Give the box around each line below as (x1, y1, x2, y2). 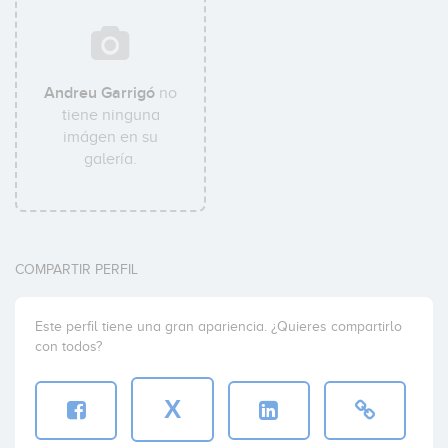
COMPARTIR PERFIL (15, 262, 138, 277)
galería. (84, 150, 138, 168)
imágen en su (63, 128, 159, 146)
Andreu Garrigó (44, 83, 156, 103)
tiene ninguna (61, 106, 160, 124)
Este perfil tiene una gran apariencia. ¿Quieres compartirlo (35, 319, 402, 334)
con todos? (35, 339, 102, 354)
